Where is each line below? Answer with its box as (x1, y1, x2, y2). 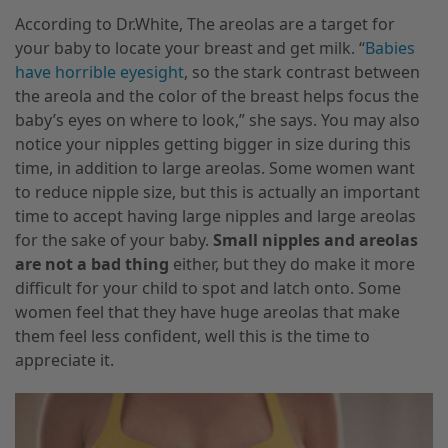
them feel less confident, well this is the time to (15, 325, 370, 348)
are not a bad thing (15, 253, 169, 276)
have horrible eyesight (15, 61, 184, 84)
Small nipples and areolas (213, 229, 418, 252)
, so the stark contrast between (184, 61, 420, 84)
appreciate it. (15, 349, 114, 372)
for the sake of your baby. (15, 229, 213, 252)
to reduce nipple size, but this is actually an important (15, 181, 420, 204)
